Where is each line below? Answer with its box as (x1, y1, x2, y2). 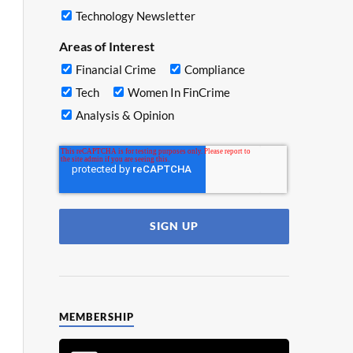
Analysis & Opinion (75, 107, 174, 122)
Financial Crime (75, 61, 156, 76)
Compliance (184, 61, 245, 76)
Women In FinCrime (127, 84, 230, 99)
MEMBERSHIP (58, 310, 134, 323)
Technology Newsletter (75, 8, 195, 23)
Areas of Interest (58, 38, 154, 54)
